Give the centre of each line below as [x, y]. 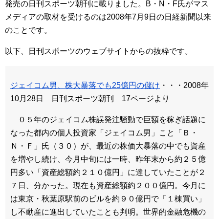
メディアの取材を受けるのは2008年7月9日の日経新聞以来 [108, 17]
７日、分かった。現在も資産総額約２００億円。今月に [108, 186]
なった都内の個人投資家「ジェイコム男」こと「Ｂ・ [104, 133]
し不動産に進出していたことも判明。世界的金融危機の [108, 212]
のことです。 [28, 30]
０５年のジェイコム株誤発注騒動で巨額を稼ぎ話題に [108, 120]
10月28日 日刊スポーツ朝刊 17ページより [90, 99]
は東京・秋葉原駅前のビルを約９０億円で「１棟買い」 [108, 199]
